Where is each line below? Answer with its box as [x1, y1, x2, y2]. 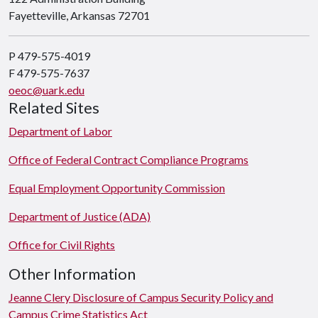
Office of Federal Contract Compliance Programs [9, 153, 248, 166]
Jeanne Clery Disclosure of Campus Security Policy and [9, 290, 273, 304]
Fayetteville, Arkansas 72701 [9, 9, 150, 22]
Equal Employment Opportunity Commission [9, 181, 225, 194]
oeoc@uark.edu [9, 83, 84, 97]
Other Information [9, 265, 136, 283]
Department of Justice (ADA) [9, 209, 150, 223]
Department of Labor [9, 124, 112, 138]
